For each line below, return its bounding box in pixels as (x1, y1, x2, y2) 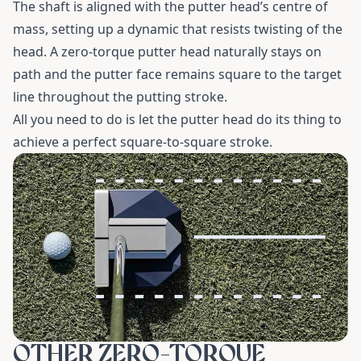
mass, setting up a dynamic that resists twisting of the (13, 20, 342, 38)
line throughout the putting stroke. (13, 88, 227, 106)
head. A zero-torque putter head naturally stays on (13, 43, 322, 60)
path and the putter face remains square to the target (13, 65, 342, 83)
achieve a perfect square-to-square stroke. (13, 133, 272, 151)
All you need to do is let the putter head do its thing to (13, 110, 342, 128)
